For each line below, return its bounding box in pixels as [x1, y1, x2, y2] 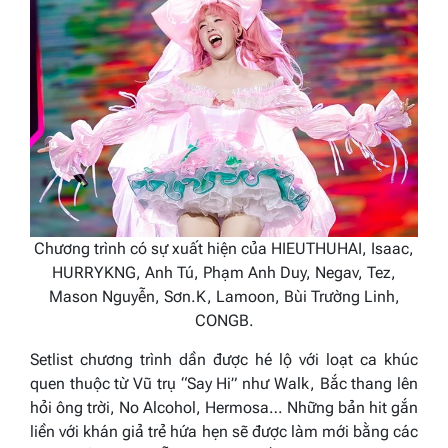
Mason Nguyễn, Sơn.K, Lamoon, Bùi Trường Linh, [48, 286, 400, 306]
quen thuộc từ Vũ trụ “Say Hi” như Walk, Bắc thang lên [30, 373, 418, 393]
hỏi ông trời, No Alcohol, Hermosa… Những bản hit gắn [30, 397, 418, 417]
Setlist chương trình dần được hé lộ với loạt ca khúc [30, 349, 418, 369]
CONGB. [194, 310, 254, 330]
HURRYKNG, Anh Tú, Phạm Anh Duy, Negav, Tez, [52, 262, 396, 282]
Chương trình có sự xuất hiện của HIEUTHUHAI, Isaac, [34, 238, 414, 258]
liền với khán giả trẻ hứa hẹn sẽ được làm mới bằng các [30, 421, 418, 441]
